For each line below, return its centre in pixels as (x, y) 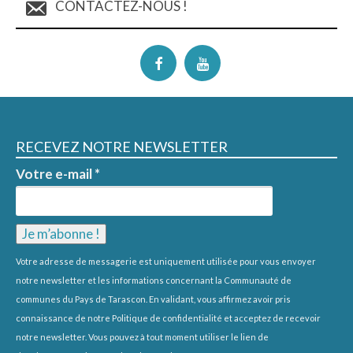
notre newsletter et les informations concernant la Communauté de (154, 280)
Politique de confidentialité (167, 318)
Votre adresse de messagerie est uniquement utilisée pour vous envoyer (166, 261)
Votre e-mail (55, 173)
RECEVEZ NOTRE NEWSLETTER (122, 146)
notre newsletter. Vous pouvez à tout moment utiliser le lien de (142, 336)
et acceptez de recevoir (271, 318)
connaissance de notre (64, 318)
